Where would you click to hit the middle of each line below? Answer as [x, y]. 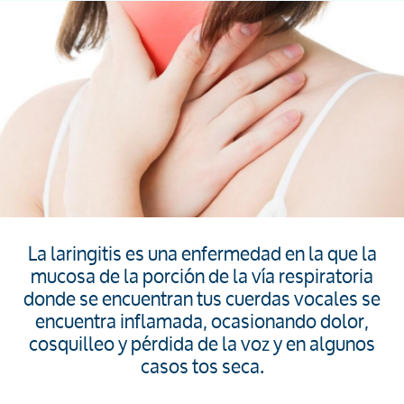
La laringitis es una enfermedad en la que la [202, 253]
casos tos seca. [202, 366]
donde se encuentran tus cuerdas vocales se [202, 298]
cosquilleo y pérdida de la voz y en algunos [202, 344]
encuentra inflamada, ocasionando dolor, [202, 321]
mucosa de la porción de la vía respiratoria [202, 276]
